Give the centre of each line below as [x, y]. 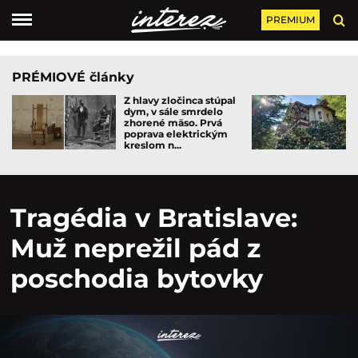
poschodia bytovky [137, 278]
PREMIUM [290, 20]
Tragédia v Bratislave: [154, 218]
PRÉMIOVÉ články [73, 77]
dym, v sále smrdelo [173, 111]
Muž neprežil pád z [135, 248]
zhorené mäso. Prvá [173, 123]
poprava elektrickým [176, 134]
